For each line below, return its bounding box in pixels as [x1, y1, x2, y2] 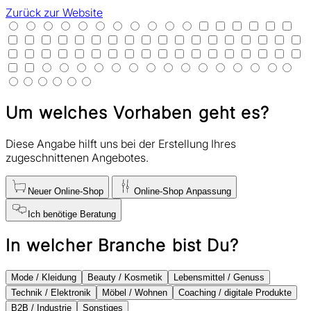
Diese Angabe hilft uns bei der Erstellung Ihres [6, 136, 236, 151]
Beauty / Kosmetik [87, 271, 162, 283]
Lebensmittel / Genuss [174, 271, 264, 283]
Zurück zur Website [6, 6, 103, 19]
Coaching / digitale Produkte [178, 287, 292, 298]
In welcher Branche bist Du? [6, 235, 239, 255]
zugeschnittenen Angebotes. [6, 150, 149, 165]
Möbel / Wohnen [102, 287, 167, 298]
